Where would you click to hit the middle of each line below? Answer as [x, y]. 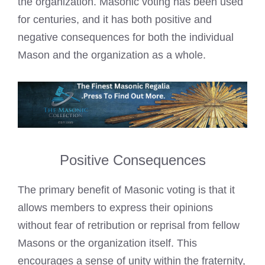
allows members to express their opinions [115, 207]
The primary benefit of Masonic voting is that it [126, 190]
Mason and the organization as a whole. [112, 55]
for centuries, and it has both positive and [115, 19]
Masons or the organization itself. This [107, 243]
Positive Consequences [132, 160]
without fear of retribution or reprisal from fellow [129, 225]
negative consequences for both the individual [126, 37]
